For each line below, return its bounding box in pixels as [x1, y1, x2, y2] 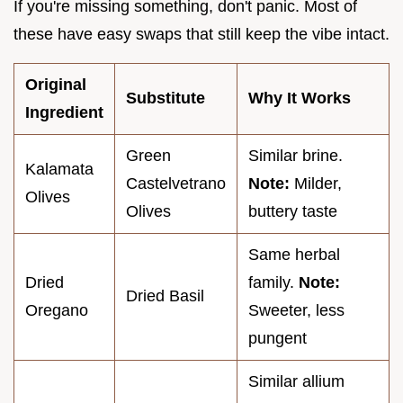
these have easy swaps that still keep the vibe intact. [13, 25, 390, 44]
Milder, [290, 175, 342, 193]
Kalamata [25, 160, 94, 179]
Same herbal [248, 246, 340, 264]
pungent [248, 329, 307, 348]
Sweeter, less [248, 301, 345, 320]
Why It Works [248, 89, 351, 108]
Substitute [126, 89, 205, 108]
